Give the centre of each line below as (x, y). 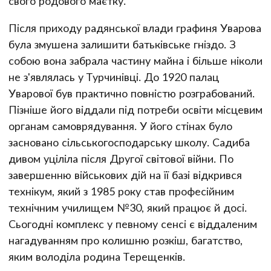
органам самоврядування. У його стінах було (120, 126)
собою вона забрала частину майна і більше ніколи (135, 60)
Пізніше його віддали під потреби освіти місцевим (135, 109)
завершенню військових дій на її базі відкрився (125, 175)
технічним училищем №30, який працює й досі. (128, 207)
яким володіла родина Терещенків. (97, 256)
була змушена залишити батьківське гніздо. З (122, 44)
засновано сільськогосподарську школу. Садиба (129, 142)
